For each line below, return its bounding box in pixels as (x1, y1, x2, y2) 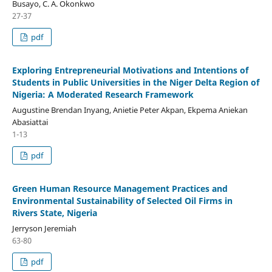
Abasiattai (12, 116, 48, 127)
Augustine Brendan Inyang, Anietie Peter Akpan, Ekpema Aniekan (12, 104, 248, 115)
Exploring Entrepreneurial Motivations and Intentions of (12, 64, 248, 76)
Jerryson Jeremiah (12, 222, 76, 234)
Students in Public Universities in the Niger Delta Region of (12, 76, 259, 88)
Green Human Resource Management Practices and (12, 182, 228, 194)
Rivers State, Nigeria (12, 206, 97, 219)
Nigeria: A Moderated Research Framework (12, 88, 194, 100)
